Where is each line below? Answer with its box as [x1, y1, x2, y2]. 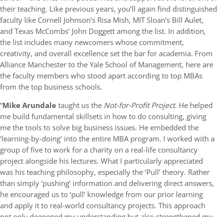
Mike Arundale [2, 100, 56, 110]
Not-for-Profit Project [104, 100, 175, 110]
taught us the [56, 100, 104, 110]
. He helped [175, 100, 213, 110]
